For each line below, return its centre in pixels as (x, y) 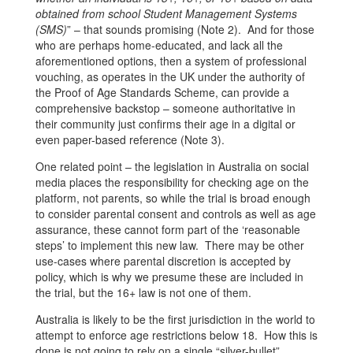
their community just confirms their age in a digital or (165, 124)
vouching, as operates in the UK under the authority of (170, 77)
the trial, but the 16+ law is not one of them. (143, 293)
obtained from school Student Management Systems (166, 14)
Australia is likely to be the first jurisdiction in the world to (175, 320)
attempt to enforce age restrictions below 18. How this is (176, 335)
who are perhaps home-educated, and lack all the (159, 45)
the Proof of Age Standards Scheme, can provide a (162, 93)
